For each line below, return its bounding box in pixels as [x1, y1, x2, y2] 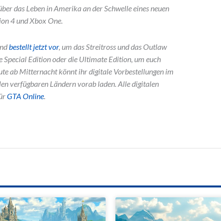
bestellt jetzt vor [9, 42, 59, 52]
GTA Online [7, 91, 44, 101]
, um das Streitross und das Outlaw [59, 42, 167, 52]
